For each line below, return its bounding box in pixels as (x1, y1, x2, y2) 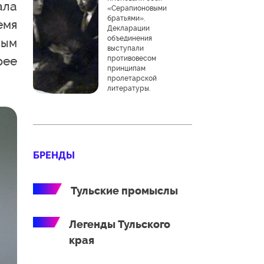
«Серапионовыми (107, 4, 167, 12)
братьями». (107, 14, 145, 22)
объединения (107, 34, 152, 42)
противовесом (107, 54, 156, 62)
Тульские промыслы (70, 184, 178, 197)
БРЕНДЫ (33, 149, 75, 161)
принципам (107, 64, 146, 72)
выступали (107, 44, 144, 52)
